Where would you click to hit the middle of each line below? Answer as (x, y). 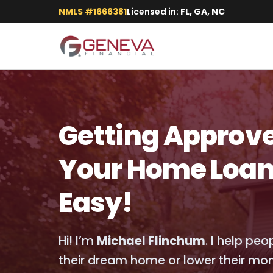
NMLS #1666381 (93, 12)
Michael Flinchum (151, 241)
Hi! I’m (78, 241)
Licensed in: (154, 12)
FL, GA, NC (203, 12)
